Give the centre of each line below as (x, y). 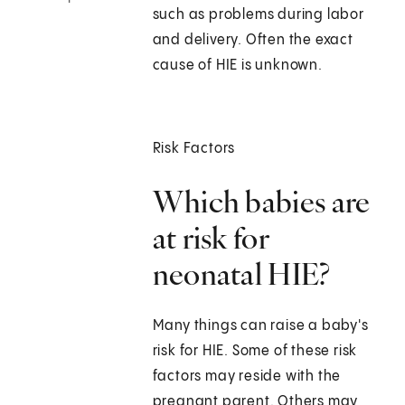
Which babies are (261, 202)
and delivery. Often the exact (253, 41)
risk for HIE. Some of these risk (255, 352)
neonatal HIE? (241, 274)
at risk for (210, 238)
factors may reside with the (247, 377)
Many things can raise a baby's (260, 326)
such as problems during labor (258, 15)
